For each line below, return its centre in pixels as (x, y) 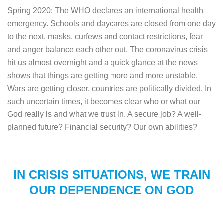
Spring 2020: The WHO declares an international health (105, 10)
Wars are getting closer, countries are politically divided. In (109, 88)
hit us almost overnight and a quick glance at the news (103, 62)
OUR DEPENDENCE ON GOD (111, 190)
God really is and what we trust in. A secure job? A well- (104, 114)
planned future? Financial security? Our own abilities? (102, 127)
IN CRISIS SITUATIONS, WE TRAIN (111, 174)
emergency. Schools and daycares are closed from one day (111, 23)
